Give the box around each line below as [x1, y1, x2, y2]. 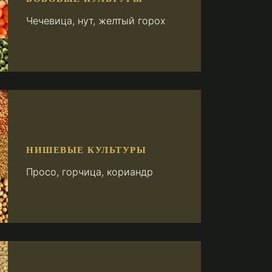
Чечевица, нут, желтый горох [26, 14, 166, 27]
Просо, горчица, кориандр [26, 165, 154, 178]
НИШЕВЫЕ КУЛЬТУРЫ [26, 144, 147, 155]
